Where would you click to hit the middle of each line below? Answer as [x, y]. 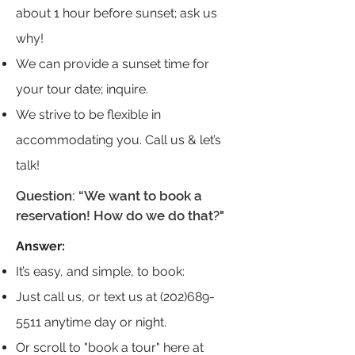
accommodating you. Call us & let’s [118, 140]
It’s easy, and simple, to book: [103, 271]
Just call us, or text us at [88, 297]
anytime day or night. [104, 322]
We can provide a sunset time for [113, 64]
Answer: [40, 246]
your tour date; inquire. [82, 89]
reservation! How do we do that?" [120, 216]
